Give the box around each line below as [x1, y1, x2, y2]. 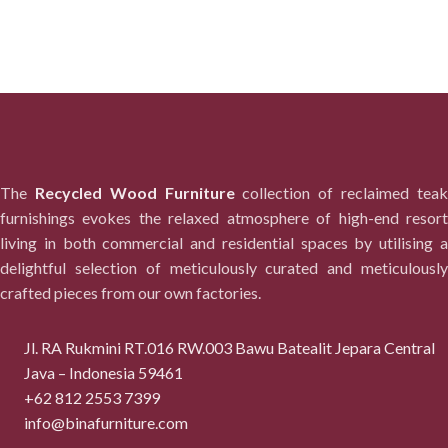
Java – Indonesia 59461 [24, 363, 183, 382]
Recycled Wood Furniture [34, 183, 235, 202]
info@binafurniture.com [24, 413, 188, 432]
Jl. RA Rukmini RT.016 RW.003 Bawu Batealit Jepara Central [24, 338, 435, 357]
